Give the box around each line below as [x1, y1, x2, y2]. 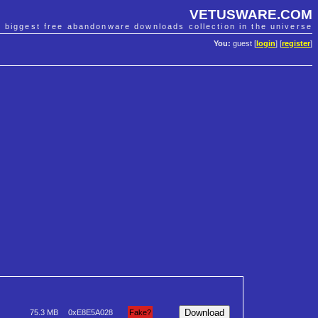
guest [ [231, 39, 256, 48]
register [282, 39, 310, 48]
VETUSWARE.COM [190, 6, 312, 22]
